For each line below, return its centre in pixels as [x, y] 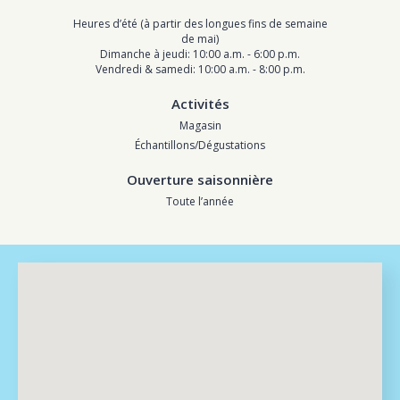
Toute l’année [200, 201]
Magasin [200, 125]
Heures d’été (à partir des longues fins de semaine [200, 23]
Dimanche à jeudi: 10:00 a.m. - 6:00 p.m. [200, 54]
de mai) [200, 38]
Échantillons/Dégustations [200, 145]
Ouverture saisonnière [200, 179]
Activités [200, 103]
